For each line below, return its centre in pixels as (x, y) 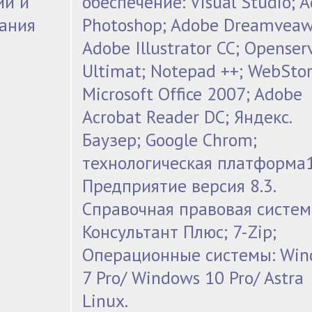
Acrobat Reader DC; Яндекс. (188, 117)
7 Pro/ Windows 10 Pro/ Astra (193, 278)
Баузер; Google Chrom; (170, 140)
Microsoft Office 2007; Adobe (193, 94)
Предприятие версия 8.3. (180, 186)
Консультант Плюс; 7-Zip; (180, 232)
